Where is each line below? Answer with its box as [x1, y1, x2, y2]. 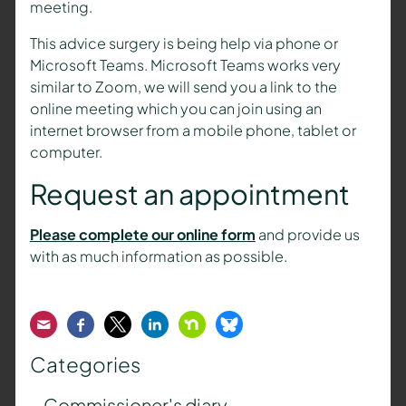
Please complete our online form [29, 225, 256, 245]
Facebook [82, 314, 154, 333]
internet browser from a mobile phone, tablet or [29, 121, 356, 140]
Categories [29, 352, 140, 378]
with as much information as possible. [29, 246, 287, 266]
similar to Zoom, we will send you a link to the [29, 77, 337, 97]
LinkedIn [153, 314, 212, 333]
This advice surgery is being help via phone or [29, 34, 338, 53]
